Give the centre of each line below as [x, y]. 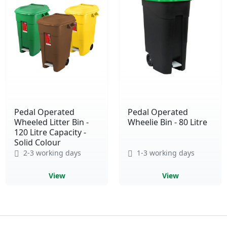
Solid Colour [37, 142]
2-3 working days [51, 153]
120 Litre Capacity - [50, 132]
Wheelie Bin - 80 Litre [167, 122]
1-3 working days [165, 153]
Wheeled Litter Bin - [51, 122]
